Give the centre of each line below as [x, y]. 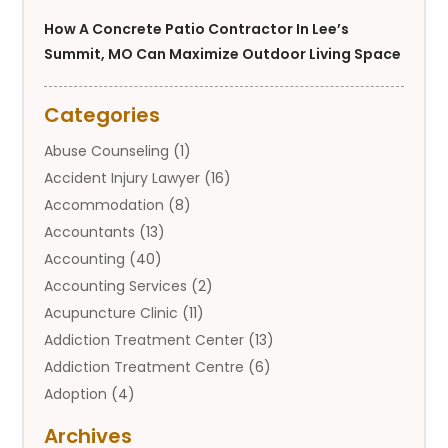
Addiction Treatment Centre [144, 366]
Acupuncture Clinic [111, 312]
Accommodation [104, 204]
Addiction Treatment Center [144, 339]
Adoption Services [107, 420]
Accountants [90, 231]
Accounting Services [116, 285]
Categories [102, 114]
